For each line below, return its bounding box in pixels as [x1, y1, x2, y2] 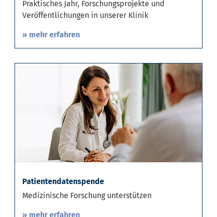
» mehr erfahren [22, 33, 80, 43]
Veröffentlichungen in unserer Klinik [22, 14, 148, 24]
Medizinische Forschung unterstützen [22, 194, 152, 204]
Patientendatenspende [22, 180, 104, 190]
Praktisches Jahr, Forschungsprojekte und [22, 2, 165, 12]
